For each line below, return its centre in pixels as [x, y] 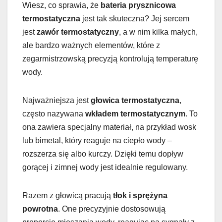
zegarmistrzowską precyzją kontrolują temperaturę [110, 58]
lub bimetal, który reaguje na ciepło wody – [97, 140]
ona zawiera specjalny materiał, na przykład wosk [109, 127]
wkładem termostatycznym [135, 113]
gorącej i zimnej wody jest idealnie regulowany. [105, 167]
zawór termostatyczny [78, 32]
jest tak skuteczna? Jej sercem [135, 18]
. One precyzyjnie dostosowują [112, 209]
